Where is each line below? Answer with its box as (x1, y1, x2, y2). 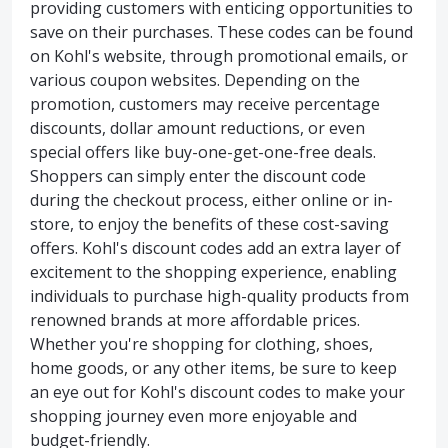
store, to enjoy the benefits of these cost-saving (30, 213, 389, 235)
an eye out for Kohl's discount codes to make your (30, 381, 405, 403)
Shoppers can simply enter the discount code (30, 165, 366, 187)
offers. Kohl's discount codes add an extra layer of (30, 237, 401, 259)
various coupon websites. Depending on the (30, 69, 360, 91)
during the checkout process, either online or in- (30, 189, 393, 211)
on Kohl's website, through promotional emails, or (30, 45, 408, 67)
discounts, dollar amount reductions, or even (30, 117, 365, 139)
